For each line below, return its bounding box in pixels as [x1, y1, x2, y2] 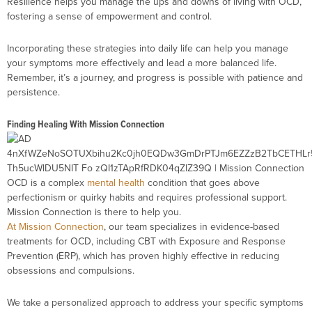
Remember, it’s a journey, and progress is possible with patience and [7, 70, 303, 84]
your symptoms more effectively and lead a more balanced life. [7, 55, 276, 70]
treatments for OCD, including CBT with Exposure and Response [7, 234, 286, 249]
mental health [87, 175, 145, 190]
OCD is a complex [7, 175, 87, 190]
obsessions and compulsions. [7, 263, 134, 278]
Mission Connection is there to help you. [7, 205, 181, 219]
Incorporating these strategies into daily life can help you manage [7, 40, 288, 55]
